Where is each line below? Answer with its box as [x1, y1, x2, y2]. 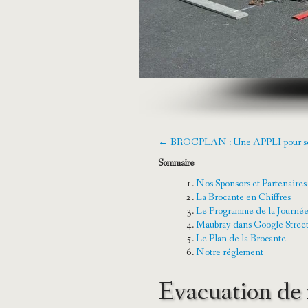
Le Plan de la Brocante [196, 232, 286, 246]
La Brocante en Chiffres [196, 190, 291, 205]
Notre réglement [196, 245, 263, 260]
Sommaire [158, 157, 194, 170]
